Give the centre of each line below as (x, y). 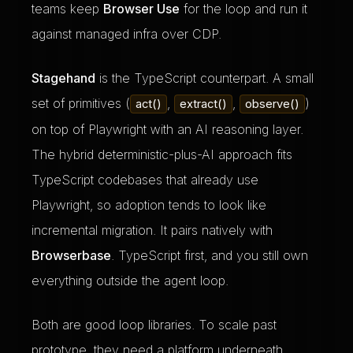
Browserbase (71, 255)
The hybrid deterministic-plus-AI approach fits (162, 154)
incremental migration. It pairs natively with (152, 230)
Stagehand (63, 78)
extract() (203, 104)
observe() (272, 104)
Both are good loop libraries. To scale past (154, 325)
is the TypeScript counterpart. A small (204, 78)
